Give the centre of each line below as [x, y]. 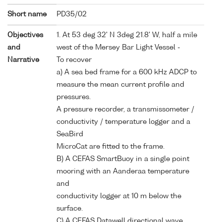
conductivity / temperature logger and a [123, 122]
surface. [70, 208]
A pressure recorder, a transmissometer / [125, 109]
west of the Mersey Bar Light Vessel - [118, 47]
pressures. [74, 97]
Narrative [23, 60]
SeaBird [70, 134]
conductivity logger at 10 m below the [119, 196]
